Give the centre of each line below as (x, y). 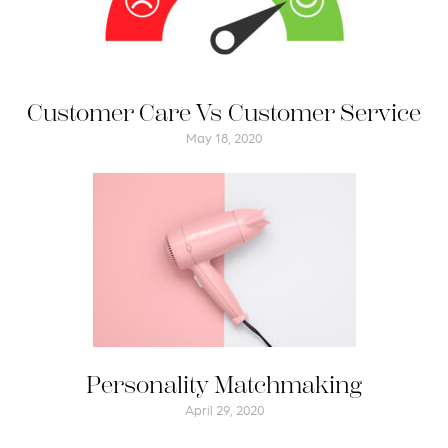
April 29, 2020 (224, 410)
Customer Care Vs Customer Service (224, 112)
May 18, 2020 (224, 137)
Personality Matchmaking (224, 385)
